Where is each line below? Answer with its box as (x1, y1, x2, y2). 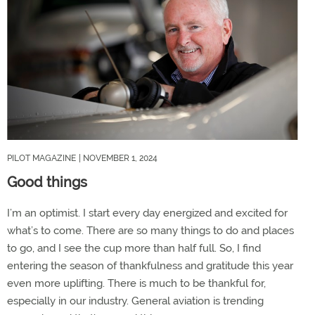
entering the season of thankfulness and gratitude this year (7, 259, 293, 272)
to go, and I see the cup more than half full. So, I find (7, 241, 261, 255)
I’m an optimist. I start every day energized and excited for (7, 206, 288, 219)
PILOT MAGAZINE (7, 153, 76, 163)
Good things (7, 173, 87, 191)
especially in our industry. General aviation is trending (7, 294, 264, 307)
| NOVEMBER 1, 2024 (79, 153, 157, 163)
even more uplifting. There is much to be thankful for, (7, 276, 266, 290)
